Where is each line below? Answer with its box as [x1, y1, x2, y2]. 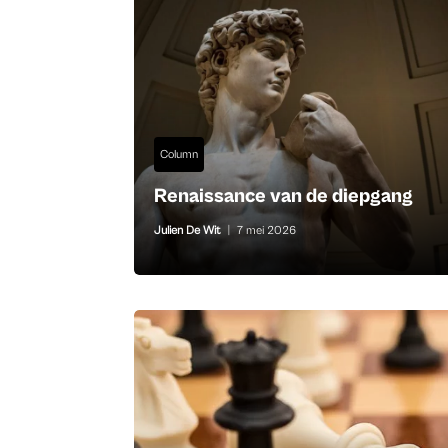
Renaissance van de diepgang [154, 185, 414, 209]
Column [160, 148, 199, 162]
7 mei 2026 [237, 224, 297, 238]
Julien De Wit [154, 224, 222, 238]
